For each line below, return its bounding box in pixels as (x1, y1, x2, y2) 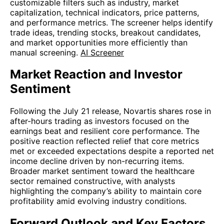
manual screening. (10, 47, 80, 57)
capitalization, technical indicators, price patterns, (10, 7, 199, 17)
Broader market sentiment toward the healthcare (10, 166, 194, 176)
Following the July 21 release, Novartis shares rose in (10, 106, 211, 116)
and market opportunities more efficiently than (10, 37, 187, 47)
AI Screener (80, 47, 124, 57)
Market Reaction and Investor (10, 67, 182, 82)
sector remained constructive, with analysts (10, 176, 175, 186)
